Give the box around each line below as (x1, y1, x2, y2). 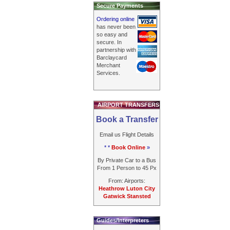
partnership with (97, 47, 136, 53)
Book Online (111, 144, 145, 150)
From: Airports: (108, 178, 145, 184)
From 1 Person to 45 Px (97, 165, 157, 171)
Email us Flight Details (100, 131, 154, 138)
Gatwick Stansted (103, 193, 151, 199)
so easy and (97, 31, 127, 37)
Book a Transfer (95, 115, 158, 124)
